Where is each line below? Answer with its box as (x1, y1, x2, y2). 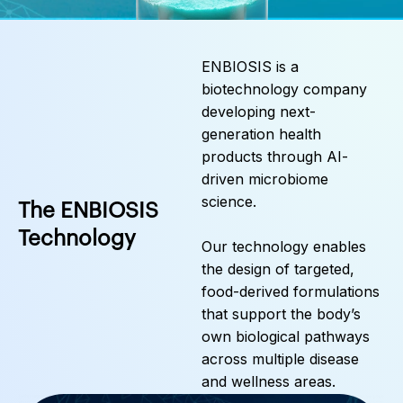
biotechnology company (201, 80, 367, 99)
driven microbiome (201, 170, 328, 189)
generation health (201, 125, 321, 144)
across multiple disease (201, 350, 359, 369)
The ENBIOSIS (18, 199, 158, 221)
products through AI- (201, 148, 348, 166)
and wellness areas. (201, 372, 336, 391)
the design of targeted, (201, 260, 354, 279)
